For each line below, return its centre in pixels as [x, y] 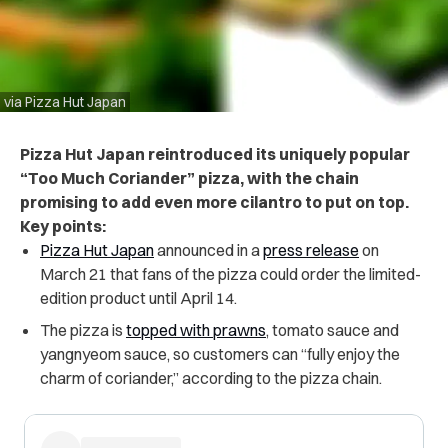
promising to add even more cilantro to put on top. [214, 201]
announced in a [208, 249]
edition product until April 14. [138, 297]
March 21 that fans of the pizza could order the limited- [230, 273]
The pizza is [83, 329]
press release [311, 249]
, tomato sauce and [332, 329]
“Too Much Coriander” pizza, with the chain [189, 177]
